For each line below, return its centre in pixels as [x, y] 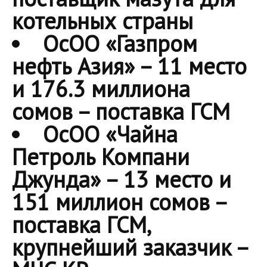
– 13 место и [166, 179]
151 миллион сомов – [119, 202]
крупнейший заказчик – [130, 247]
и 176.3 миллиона [101, 89]
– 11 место [191, 66]
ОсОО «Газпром [120, 44]
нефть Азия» [73, 66]
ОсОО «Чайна [110, 134]
